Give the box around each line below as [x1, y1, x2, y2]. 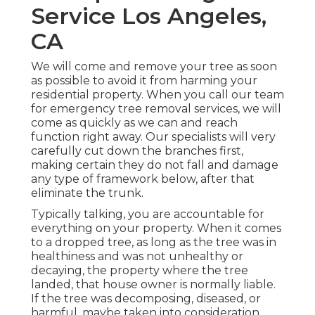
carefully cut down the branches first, [31, 144, 243, 158]
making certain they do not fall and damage [31, 158, 278, 172]
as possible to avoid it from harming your [31, 74, 257, 88]
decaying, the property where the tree [31, 264, 248, 278]
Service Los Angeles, [31, 2, 266, 30]
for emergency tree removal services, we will [31, 102, 281, 116]
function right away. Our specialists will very [31, 130, 276, 144]
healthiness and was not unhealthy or [31, 250, 243, 264]
